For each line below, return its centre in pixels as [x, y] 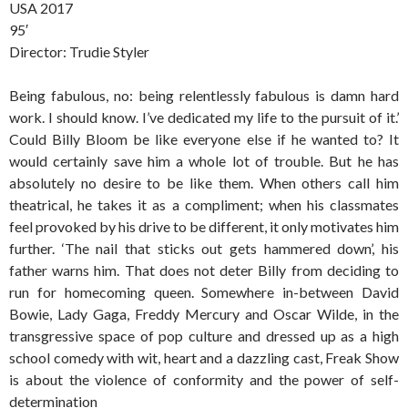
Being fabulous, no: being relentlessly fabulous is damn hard [204, 95]
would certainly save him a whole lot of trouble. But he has [204, 160]
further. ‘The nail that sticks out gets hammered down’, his [204, 248]
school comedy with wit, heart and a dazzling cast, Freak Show [204, 357]
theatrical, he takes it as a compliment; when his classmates [204, 204]
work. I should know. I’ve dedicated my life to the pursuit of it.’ [204, 117]
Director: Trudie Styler [79, 51]
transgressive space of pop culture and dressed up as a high [204, 335]
